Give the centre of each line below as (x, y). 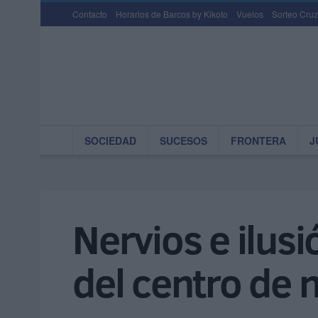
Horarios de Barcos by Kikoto (172, 14)
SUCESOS (183, 141)
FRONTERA (258, 141)
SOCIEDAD (110, 141)
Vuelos (250, 14)
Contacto (90, 14)
